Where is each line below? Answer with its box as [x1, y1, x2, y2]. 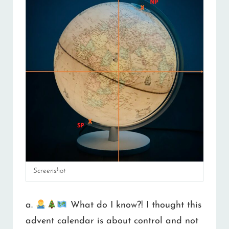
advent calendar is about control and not [26, 216, 198, 226]
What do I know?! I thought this [67, 200, 201, 211]
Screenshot [33, 167, 66, 175]
